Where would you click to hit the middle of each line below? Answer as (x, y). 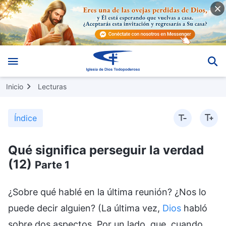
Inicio (15, 86)
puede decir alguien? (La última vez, (85, 208)
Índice (25, 118)
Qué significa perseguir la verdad (106, 150)
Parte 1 (52, 164)
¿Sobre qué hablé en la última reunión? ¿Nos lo (107, 192)
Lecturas (52, 86)
